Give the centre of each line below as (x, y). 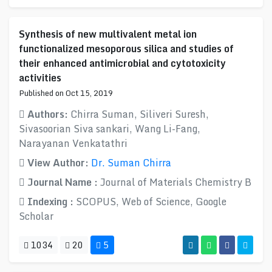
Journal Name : (63, 182)
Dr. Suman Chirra (131, 163)
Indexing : (50, 202)
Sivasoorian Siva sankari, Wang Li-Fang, (110, 129)
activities (40, 78)
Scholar (36, 216)
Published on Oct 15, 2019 (66, 93)
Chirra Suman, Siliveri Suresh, (140, 114)
